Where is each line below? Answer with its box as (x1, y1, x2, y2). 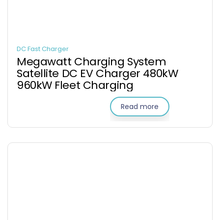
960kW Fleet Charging (17, 78, 134, 93)
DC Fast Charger (17, 44, 69, 54)
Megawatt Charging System (17, 54, 166, 69)
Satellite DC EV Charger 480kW (17, 66, 178, 81)
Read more (121, 102, 159, 111)
